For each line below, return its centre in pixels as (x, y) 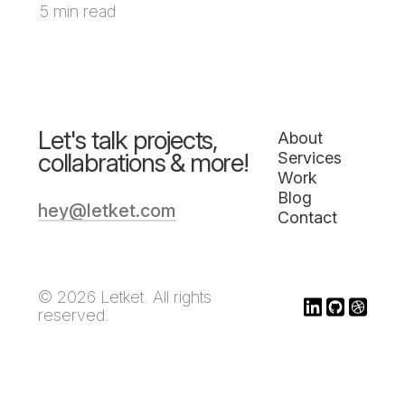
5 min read (78, 11)
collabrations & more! (143, 163)
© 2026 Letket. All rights (125, 297)
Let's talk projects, (128, 140)
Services (309, 158)
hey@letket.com (107, 211)
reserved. (74, 315)
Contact (307, 217)
